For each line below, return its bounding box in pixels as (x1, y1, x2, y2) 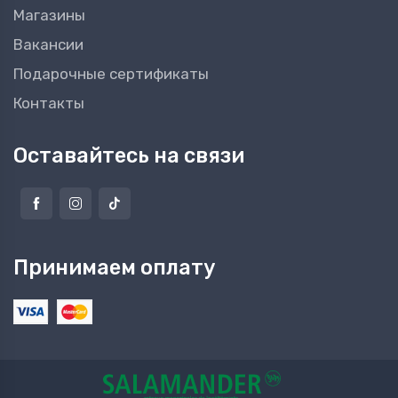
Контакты (13, 94, 84, 113)
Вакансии (13, 36, 84, 54)
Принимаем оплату (13, 255, 215, 281)
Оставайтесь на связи (13, 143, 244, 169)
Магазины (13, 6, 85, 25)
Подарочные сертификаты (13, 65, 209, 84)
